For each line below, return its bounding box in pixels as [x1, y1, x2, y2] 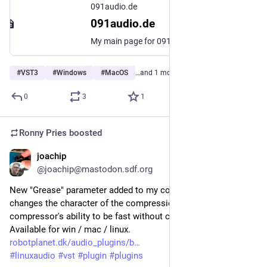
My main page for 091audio [91, 36, 192, 46]
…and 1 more [135, 69, 177, 77]
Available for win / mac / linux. [10, 224, 131, 235]
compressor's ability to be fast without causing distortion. [10, 211, 240, 222]
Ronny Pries [19, 128, 67, 138]
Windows [57, 69, 86, 77]
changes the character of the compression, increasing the [10, 198, 238, 209]
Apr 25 [232, 152, 257, 163]
